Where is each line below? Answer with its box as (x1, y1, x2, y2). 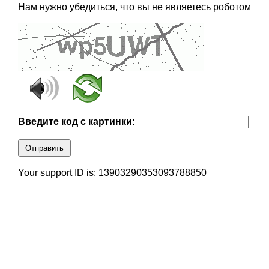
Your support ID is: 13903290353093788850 (17, 168, 207, 178)
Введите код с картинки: (17, 116, 138, 127)
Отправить (25, 144, 64, 153)
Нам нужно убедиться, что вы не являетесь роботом (17, 2, 251, 13)
